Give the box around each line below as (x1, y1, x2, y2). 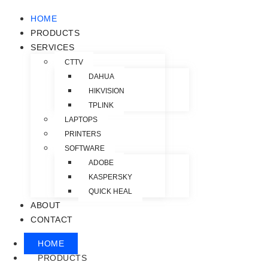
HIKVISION (89, 87, 124, 96)
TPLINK (89, 101, 114, 110)
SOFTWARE (65, 144, 105, 153)
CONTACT (31, 215, 73, 225)
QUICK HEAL (89, 187, 132, 196)
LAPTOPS (65, 115, 98, 124)
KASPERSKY (89, 173, 132, 182)
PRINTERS (65, 130, 101, 139)
